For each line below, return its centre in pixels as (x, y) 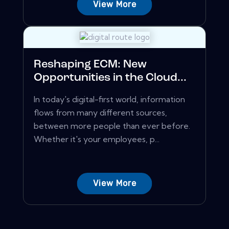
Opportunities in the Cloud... (110, 78)
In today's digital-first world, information (109, 99)
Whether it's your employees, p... (97, 139)
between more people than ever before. (112, 126)
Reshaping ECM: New (90, 65)
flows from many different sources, (100, 113)
